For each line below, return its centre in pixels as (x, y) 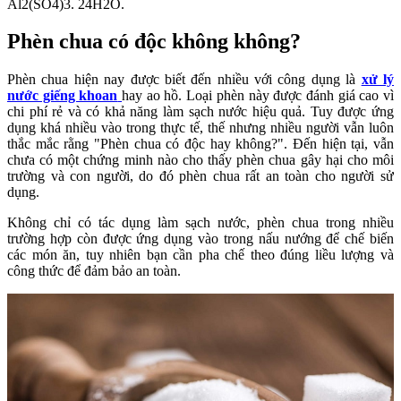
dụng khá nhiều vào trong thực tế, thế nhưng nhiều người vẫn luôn (200, 128)
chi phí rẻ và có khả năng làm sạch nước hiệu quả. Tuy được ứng (200, 112)
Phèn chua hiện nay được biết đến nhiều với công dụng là (184, 80)
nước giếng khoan (63, 96)
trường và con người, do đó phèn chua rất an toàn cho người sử (200, 176)
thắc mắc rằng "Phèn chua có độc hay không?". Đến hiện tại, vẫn (200, 144)
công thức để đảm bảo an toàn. (94, 271)
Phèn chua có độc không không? (154, 42)
